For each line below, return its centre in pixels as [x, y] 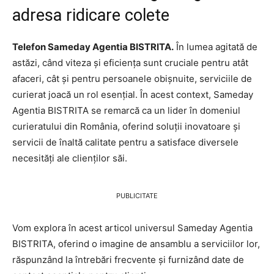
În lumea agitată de [216, 46]
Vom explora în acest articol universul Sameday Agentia [132, 228]
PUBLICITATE [137, 195]
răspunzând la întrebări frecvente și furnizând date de [128, 259]
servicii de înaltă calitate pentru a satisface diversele [125, 142]
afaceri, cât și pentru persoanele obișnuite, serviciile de [132, 78]
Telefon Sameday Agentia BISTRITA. [93, 46]
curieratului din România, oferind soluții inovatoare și [126, 126]
